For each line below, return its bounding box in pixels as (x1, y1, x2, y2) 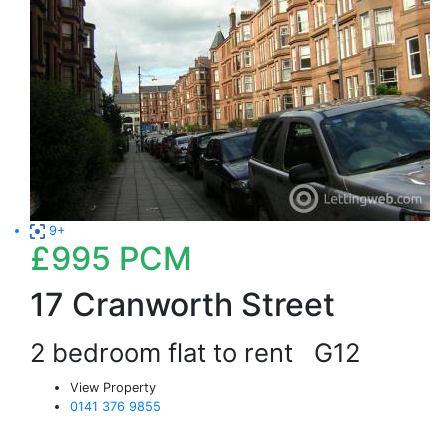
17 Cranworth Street (30, 285, 335, 324)
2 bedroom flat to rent (30, 337, 314, 368)
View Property (70, 380, 156, 395)
